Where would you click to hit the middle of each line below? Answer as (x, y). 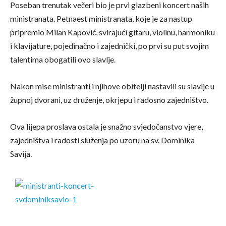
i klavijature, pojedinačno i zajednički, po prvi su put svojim (109, 46)
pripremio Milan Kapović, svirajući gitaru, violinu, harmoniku (112, 32)
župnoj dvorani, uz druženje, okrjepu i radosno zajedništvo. (109, 100)
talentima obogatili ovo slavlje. (63, 59)
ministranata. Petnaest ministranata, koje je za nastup (101, 18)
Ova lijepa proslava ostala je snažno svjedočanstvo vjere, (106, 126)
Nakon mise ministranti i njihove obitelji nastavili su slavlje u (112, 86)
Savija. (21, 154)
